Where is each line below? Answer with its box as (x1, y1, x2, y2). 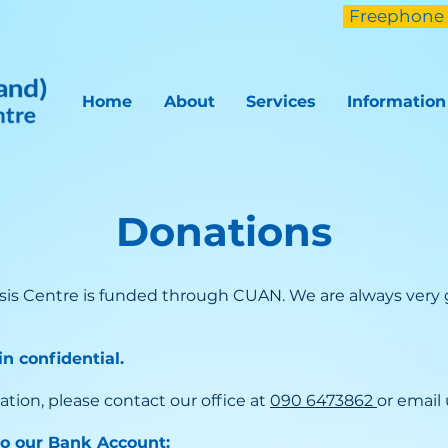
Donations (116, 207, 332, 256)
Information (346, 92, 446, 111)
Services (245, 92, 316, 111)
